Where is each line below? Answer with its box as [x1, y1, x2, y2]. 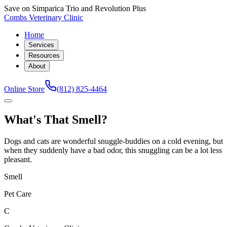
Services [28, 41, 54, 49]
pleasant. [4, 155, 32, 164]
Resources [28, 52, 60, 59]
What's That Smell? [4, 112, 107, 126]
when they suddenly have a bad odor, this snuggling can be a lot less [4, 145, 222, 155]
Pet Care [4, 189, 31, 198]
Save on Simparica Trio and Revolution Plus [4, 4, 146, 13]
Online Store [4, 85, 45, 93]
